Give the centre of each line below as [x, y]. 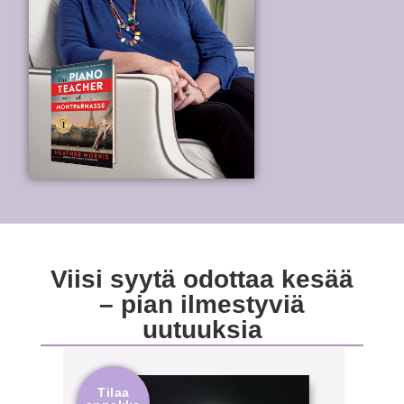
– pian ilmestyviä [202, 304]
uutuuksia [202, 329]
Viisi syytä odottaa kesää [202, 279]
